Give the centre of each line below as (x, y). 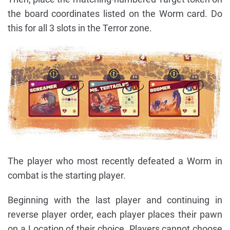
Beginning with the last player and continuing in (115, 200)
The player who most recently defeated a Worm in (115, 161)
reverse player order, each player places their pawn (115, 215)
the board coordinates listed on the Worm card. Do (115, 14)
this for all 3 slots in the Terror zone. (80, 28)
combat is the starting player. (67, 176)
